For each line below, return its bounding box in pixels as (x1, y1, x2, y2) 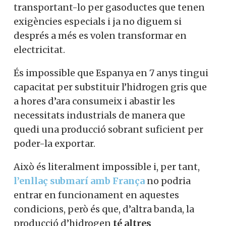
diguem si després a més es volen (14, 75, 162, 87)
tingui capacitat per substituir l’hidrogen (14, 126, 199, 138)
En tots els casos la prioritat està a (14, 4, 165, 16)
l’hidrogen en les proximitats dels (14, 18, 174, 30)
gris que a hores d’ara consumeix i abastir (14, 140, 199, 152)
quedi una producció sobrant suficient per (14, 168, 203, 181)
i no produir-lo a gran (101, 32, 200, 44)
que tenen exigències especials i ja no (14, 61, 183, 73)
